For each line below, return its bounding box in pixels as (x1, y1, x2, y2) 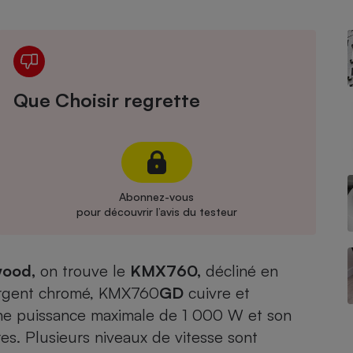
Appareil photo (61, 49, 150, 65)
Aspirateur (75, 247, 137, 263)
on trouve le (35, 261, 130, 281)
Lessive (84, 156, 128, 172)
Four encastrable (57, 75, 155, 91)
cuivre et (184, 283, 250, 303)
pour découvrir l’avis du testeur (76, 205, 237, 218)
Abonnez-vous (119, 190, 195, 203)
